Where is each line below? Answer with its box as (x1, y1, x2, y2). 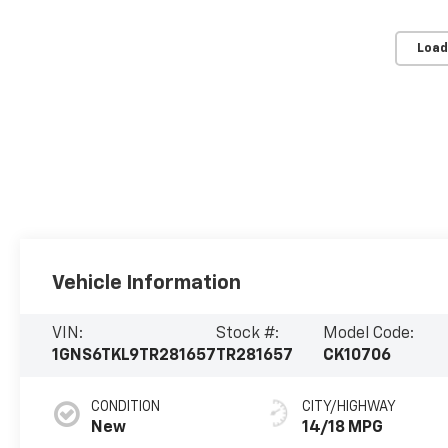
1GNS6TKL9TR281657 (52, 348, 217, 365)
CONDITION (91, 400, 161, 415)
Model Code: (323, 326, 415, 343)
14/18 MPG (302, 420, 384, 437)
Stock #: (216, 326, 280, 343)
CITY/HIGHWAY (302, 400, 397, 415)
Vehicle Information (52, 272, 242, 293)
